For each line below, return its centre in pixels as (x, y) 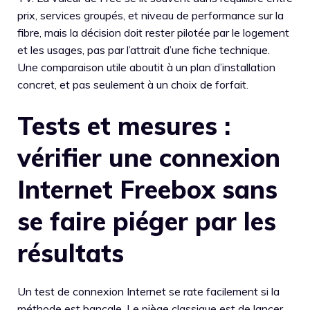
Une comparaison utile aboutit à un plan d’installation (146, 67)
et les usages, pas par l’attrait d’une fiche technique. (144, 49)
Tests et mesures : (124, 125)
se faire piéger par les (147, 221)
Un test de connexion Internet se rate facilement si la (148, 291)
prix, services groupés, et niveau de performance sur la (151, 15)
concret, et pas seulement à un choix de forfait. (133, 84)
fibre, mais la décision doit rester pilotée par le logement (153, 32)
